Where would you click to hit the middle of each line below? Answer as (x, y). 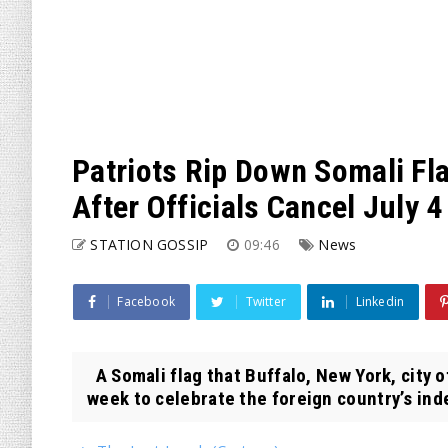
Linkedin (380, 301)
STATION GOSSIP (149, 244)
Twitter (266, 301)
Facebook (146, 301)
